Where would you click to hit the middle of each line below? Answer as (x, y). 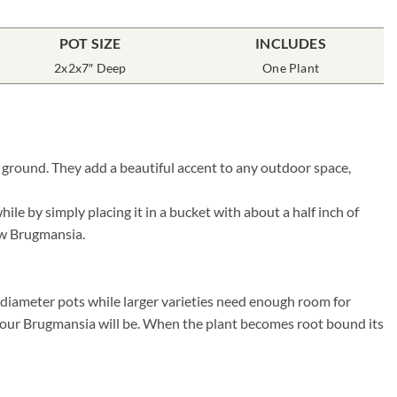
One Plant (291, 68)
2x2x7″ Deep (90, 68)
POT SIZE (90, 43)
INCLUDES (291, 43)
